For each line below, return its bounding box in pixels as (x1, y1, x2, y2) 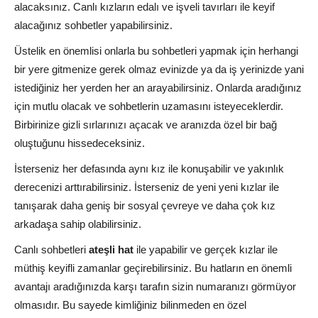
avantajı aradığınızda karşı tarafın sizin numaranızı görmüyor (14, 280, 296, 292)
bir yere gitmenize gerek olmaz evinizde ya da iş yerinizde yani (14, 63, 304, 75)
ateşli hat (89, 243, 133, 256)
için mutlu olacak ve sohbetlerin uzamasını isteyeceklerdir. (14, 100, 283, 112)
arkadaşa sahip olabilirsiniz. (14, 218, 141, 230)
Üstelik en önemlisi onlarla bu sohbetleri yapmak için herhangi (14, 45, 298, 57)
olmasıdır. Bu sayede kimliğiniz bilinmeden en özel (14, 299, 246, 311)
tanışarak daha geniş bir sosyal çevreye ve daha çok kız (14, 199, 275, 212)
